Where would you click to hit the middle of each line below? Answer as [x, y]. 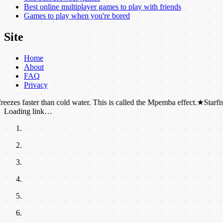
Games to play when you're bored [77, 16]
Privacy [36, 85]
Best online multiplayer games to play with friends [103, 7]
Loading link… [28, 111]
